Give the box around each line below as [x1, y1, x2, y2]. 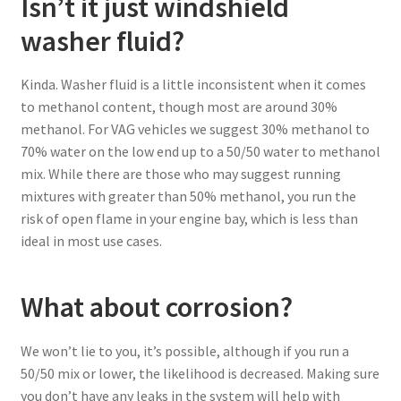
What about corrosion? [20, 289, 293, 326]
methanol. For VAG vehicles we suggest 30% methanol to [20, 119, 370, 138]
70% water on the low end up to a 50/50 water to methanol [20, 141, 380, 160]
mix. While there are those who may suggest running [20, 164, 341, 183]
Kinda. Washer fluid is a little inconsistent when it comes [20, 74, 366, 93]
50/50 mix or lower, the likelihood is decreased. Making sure [20, 363, 380, 382]
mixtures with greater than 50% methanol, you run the [20, 186, 356, 205]
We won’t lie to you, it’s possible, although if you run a [20, 341, 349, 360]
